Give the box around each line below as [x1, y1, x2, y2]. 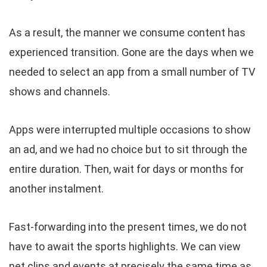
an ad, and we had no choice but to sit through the [9, 143, 247, 156]
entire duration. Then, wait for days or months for [9, 163, 244, 176]
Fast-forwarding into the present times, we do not [9, 221, 247, 234]
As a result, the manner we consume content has [9, 26, 246, 39]
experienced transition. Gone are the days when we [9, 46, 254, 59]
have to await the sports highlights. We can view [9, 240, 241, 253]
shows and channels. [9, 85, 110, 98]
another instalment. [9, 182, 104, 195]
